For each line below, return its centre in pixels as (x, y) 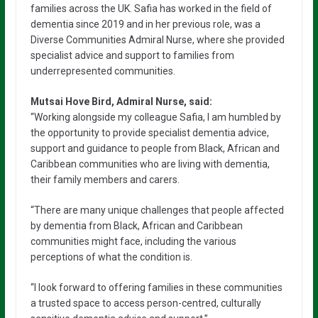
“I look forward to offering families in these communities (156, 287)
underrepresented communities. (103, 71)
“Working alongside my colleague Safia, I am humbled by (155, 117)
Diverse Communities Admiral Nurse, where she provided (157, 39)
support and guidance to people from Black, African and (155, 148)
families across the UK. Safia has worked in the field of (151, 8)
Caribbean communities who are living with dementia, (150, 164)
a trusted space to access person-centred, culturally (146, 303)
